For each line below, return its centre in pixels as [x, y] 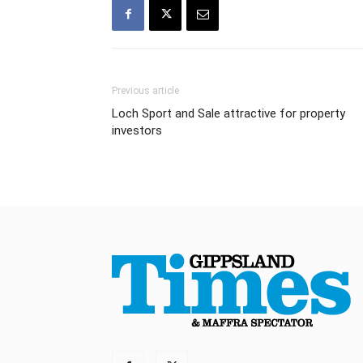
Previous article [145, 90]
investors [137, 130]
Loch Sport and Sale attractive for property [228, 113]
